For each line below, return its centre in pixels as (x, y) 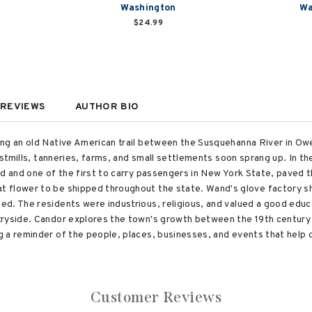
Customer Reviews (156, 297)
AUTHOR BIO (107, 107)
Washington (148, 8)
